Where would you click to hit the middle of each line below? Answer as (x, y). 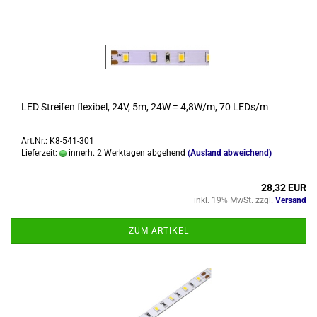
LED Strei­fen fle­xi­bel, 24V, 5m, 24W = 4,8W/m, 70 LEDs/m (145, 107)
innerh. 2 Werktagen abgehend (126, 153)
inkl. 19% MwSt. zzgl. (235, 200)
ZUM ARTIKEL (158, 231)
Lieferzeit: (40, 153)
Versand (291, 200)
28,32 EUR (284, 188)
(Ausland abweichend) (230, 153)
